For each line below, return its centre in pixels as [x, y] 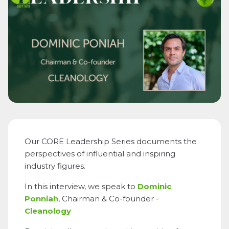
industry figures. [55, 166]
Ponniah [41, 198]
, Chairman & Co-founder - [109, 198]
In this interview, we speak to [81, 186]
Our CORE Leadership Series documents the [111, 141]
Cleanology [48, 211]
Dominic [154, 186]
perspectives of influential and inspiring [100, 153]
